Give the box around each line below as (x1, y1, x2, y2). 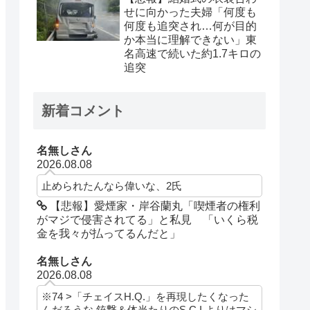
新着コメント (42, 103, 125, 119)
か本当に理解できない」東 (124, 34, 257, 46)
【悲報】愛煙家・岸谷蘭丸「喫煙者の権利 (47, 200, 261, 212)
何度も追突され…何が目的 (124, 20, 257, 33)
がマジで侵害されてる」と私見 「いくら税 (37, 214, 259, 226)
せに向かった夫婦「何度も (124, 6, 257, 19)
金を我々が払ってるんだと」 (37, 228, 181, 240)
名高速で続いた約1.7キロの (124, 48, 261, 60)
